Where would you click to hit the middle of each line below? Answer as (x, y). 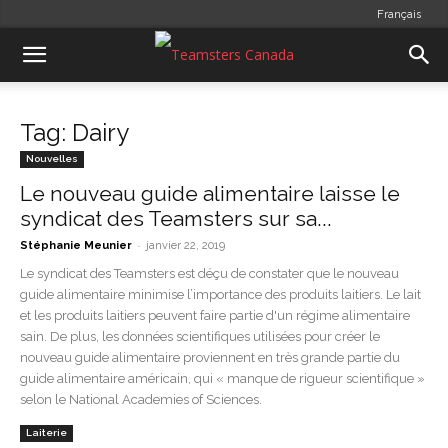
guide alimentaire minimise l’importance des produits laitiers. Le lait (220, 294)
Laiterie (46, 432)
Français (399, 14)
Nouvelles (52, 158)
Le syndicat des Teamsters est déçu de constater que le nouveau (209, 273)
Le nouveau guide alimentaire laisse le (210, 193)
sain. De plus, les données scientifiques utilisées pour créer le (200, 336)
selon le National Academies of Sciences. (141, 399)
